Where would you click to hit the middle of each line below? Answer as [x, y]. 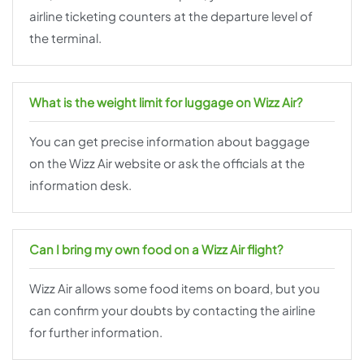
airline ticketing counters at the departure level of [171, 16]
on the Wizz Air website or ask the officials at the [167, 163]
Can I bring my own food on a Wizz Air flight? [156, 249]
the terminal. [65, 38]
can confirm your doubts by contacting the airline [172, 310]
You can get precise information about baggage [169, 141]
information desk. [80, 185]
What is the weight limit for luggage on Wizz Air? [166, 102]
